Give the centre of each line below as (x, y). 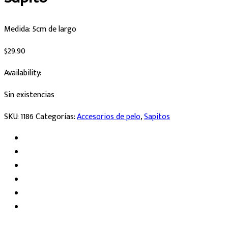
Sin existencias (29, 95)
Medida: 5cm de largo (40, 29)
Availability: (23, 73)
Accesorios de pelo (109, 117)
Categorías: (56, 117)
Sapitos (157, 117)
